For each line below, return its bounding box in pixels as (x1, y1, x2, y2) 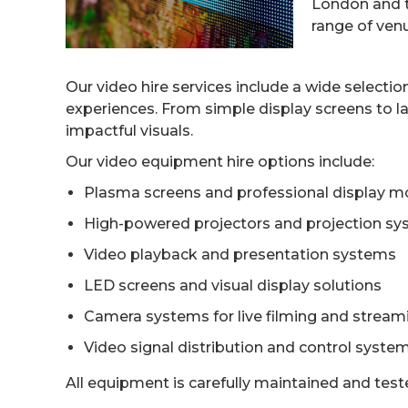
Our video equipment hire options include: (66, 153, 374, 170)
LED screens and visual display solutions (84, 277, 382, 294)
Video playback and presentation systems (84, 246, 396, 263)
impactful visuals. (66, 122, 193, 139)
